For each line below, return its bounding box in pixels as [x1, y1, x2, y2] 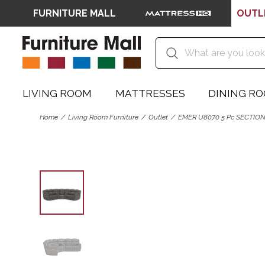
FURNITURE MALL [33, 7, 116, 19]
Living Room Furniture [68, 112, 139, 121]
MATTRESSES [115, 88, 185, 99]
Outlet [148, 112, 169, 121]
